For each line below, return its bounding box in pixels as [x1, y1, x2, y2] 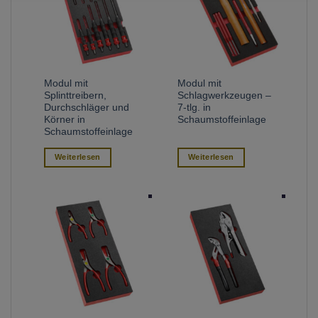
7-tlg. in [177, 102, 212, 114]
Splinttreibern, [44, 90, 107, 102]
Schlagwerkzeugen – [177, 90, 272, 102]
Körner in [44, 114, 86, 126]
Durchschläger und [44, 102, 130, 114]
